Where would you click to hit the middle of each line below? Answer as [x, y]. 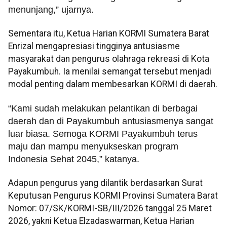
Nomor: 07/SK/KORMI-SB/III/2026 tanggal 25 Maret [110, 209]
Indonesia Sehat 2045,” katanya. [74, 159]
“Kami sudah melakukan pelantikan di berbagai [103, 108]
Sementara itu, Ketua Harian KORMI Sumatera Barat [109, 34]
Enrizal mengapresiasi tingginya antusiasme [94, 46]
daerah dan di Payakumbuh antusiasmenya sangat [111, 121]
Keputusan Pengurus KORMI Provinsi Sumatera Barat [113, 196]
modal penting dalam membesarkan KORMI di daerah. [113, 84]
